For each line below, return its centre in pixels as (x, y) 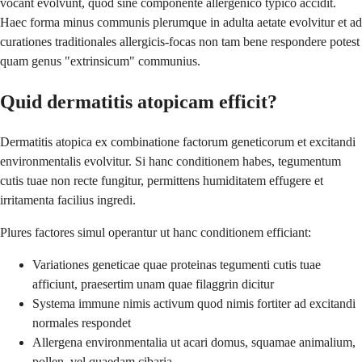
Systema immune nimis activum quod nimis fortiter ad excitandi (194, 303)
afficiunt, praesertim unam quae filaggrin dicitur (153, 284)
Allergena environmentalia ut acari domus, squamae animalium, (194, 342)
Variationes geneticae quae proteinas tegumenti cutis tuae (177, 264)
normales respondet (82, 322)
